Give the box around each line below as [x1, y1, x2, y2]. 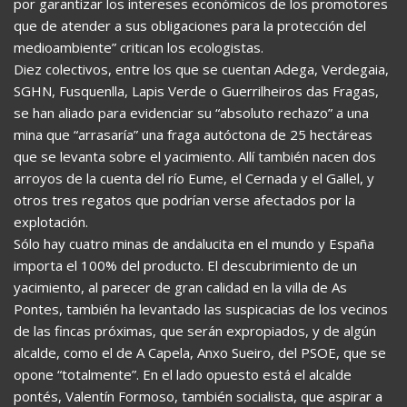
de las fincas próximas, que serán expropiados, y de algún [14, 322, 376, 340]
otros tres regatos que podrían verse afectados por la [14, 191, 355, 209]
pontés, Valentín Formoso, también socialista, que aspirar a [14, 387, 382, 405]
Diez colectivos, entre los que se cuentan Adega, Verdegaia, [14, 60, 389, 78]
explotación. [14, 213, 88, 231]
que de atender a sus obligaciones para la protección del [14, 16, 366, 35]
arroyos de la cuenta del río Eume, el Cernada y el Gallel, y [14, 169, 374, 187]
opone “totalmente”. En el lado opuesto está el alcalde [14, 365, 352, 383]
